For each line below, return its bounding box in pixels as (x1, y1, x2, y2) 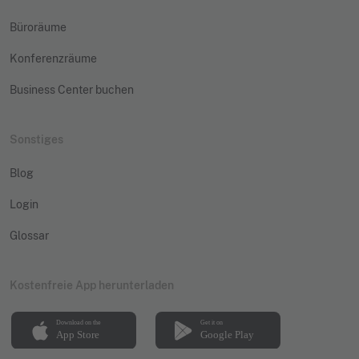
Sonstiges (10, 132, 63, 146)
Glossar (10, 228, 49, 242)
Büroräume (10, 20, 67, 34)
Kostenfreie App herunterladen (10, 278, 174, 292)
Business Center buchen (10, 83, 134, 96)
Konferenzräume (10, 51, 97, 65)
